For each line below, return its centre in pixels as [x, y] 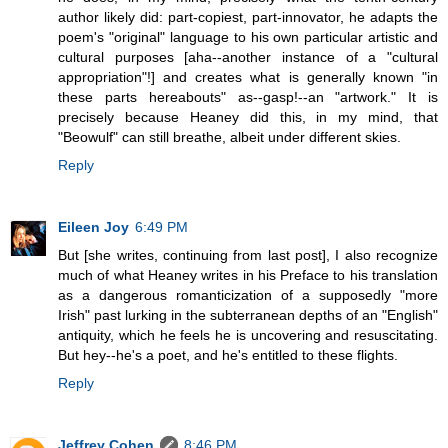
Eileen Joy [93, 226]
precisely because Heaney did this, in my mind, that [248, 116]
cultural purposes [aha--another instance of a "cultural [248, 56]
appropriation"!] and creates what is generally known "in [248, 76]
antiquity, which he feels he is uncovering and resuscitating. [248, 334]
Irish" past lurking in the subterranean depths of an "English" [248, 314]
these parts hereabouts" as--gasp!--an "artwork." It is [248, 96]
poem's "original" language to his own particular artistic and [248, 36]
